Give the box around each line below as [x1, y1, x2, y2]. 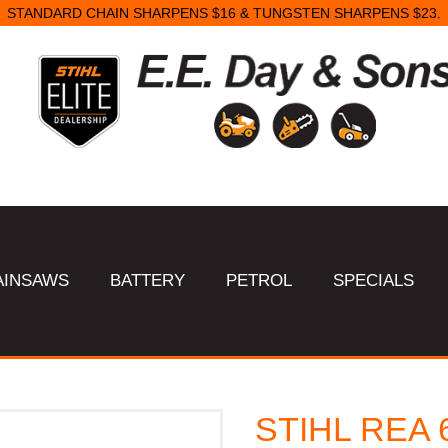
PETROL [226, 271, 293, 290]
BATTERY [110, 271, 186, 290]
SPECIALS [333, 271, 415, 290]
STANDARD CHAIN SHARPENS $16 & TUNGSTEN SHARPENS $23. [7, 5, 441, 22]
